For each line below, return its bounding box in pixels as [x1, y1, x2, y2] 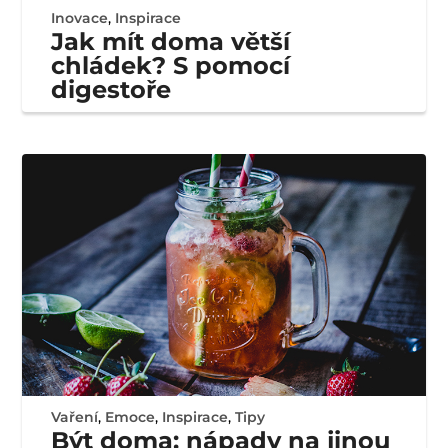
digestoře [51, 75, 172, 105]
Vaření [51, 408, 99, 427]
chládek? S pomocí [51, 51, 291, 81]
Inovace [51, 9, 109, 28]
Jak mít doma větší [51, 27, 291, 57]
